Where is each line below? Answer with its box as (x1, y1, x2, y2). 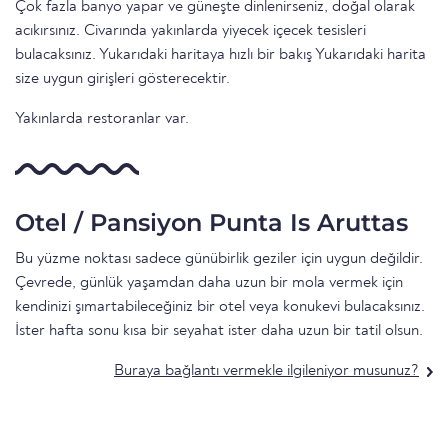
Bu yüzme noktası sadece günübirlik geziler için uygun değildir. (15, 251, 423, 268)
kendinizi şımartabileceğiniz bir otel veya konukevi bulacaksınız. (15, 299, 425, 316)
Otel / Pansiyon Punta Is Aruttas (15, 208, 408, 238)
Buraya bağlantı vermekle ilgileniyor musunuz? (114, 363, 419, 380)
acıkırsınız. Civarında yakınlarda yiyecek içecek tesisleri (15, 23, 366, 40)
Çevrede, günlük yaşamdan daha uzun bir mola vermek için (15, 275, 403, 292)
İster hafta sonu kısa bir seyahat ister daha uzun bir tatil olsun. (15, 323, 423, 340)
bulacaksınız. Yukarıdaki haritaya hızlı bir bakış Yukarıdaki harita (15, 47, 426, 64)
